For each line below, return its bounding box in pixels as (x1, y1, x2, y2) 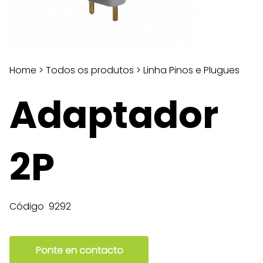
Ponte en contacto (35, 243, 123, 257)
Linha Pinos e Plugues (143, 63, 240, 77)
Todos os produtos (46, 63, 134, 77)
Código (9, 199, 44, 213)
